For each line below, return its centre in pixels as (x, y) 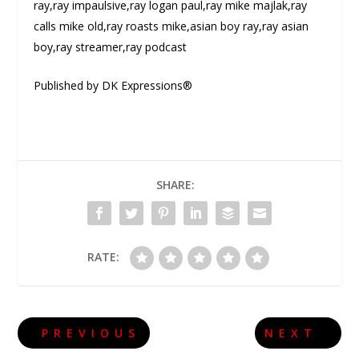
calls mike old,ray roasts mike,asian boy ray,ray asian (171, 26)
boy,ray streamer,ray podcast (111, 46)
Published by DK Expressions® (113, 86)
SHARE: (175, 185)
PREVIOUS (91, 333)
